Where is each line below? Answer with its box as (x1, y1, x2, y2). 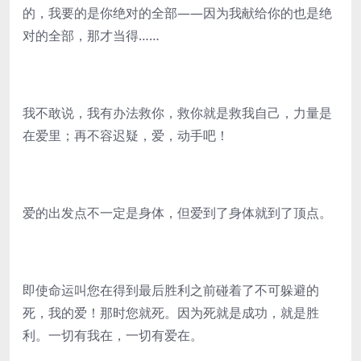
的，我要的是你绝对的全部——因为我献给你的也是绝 (23, 4, 332, 22)
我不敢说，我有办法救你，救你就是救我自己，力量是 (23, 104, 332, 122)
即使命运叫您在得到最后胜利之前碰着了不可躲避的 (23, 281, 319, 299)
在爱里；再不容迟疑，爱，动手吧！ (23, 127, 229, 144)
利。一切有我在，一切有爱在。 (23, 326, 203, 344)
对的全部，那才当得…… (23, 27, 160, 44)
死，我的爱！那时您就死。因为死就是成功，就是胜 (23, 304, 319, 322)
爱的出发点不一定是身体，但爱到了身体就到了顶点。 (23, 204, 332, 222)
